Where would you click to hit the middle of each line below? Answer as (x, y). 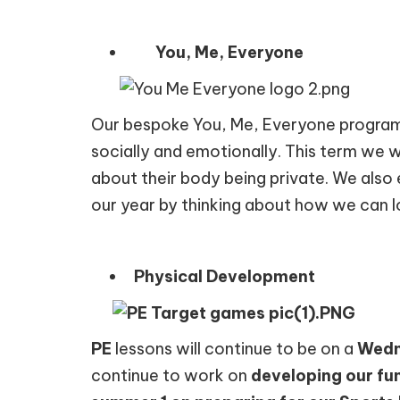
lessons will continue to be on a (234, 349)
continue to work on (171, 376)
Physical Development (226, 276)
